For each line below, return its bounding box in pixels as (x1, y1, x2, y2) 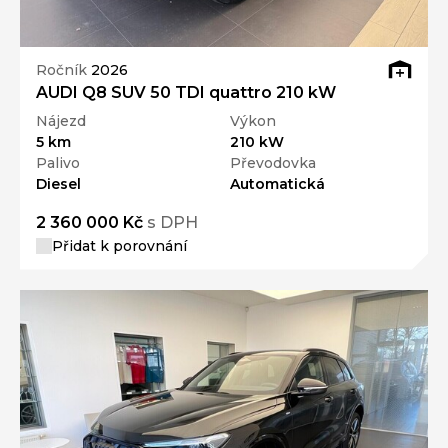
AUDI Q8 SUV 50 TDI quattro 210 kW (36, 82, 336, 102)
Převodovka (230, 153, 316, 172)
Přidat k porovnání (52, 236, 187, 255)
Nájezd (36, 111, 86, 130)
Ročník (36, 61, 91, 80)
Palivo (36, 153, 80, 172)
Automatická (230, 174, 325, 193)
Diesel (36, 174, 81, 193)
